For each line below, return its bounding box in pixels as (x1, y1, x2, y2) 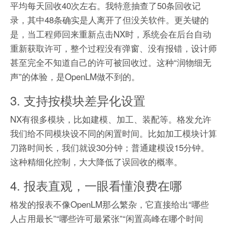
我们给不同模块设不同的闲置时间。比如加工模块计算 (10, 127, 217, 140)
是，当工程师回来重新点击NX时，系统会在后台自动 (10, 27, 211, 41)
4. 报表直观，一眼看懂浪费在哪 (10, 176, 182, 195)
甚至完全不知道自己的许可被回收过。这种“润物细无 (10, 56, 211, 69)
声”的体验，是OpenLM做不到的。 (10, 70, 140, 83)
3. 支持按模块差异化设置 (10, 91, 145, 109)
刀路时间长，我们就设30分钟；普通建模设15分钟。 (10, 141, 209, 154)
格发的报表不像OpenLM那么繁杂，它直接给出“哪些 (10, 198, 209, 211)
